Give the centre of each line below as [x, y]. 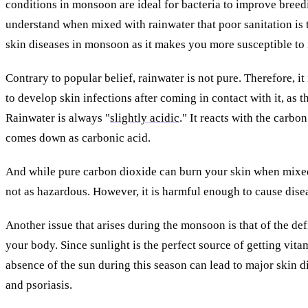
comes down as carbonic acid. [78, 137]
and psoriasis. [39, 285]
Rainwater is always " [58, 118]
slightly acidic [145, 118]
